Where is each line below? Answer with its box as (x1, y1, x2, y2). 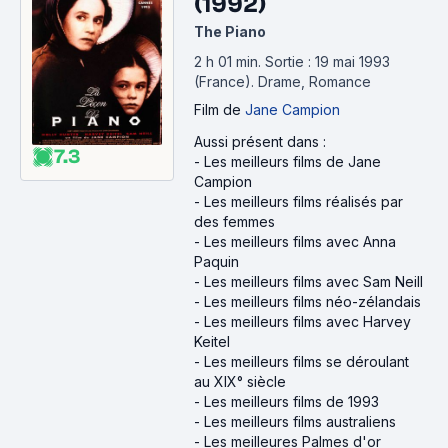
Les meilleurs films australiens (204, 413, 396, 430)
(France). (194, 73, 258, 90)
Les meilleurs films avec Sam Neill (204, 273, 423, 290)
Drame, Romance (258, 73, 371, 90)
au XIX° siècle (194, 373, 286, 390)
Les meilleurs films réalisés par (204, 193, 403, 210)
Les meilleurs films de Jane (204, 153, 381, 170)
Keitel (194, 333, 230, 350)
